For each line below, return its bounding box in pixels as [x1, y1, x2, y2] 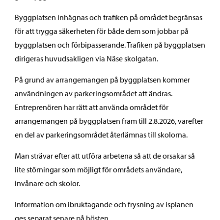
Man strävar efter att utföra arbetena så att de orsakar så [15, 151, 195, 161]
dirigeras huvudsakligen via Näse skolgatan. [15, 54, 158, 63]
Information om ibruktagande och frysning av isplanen [15, 199, 193, 209]
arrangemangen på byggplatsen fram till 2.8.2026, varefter [15, 116, 203, 126]
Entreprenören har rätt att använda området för [15, 102, 168, 112]
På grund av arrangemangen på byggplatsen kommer [15, 75, 190, 84]
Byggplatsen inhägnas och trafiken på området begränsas [15, 12, 202, 22]
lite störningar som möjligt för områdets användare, [15, 165, 182, 174]
